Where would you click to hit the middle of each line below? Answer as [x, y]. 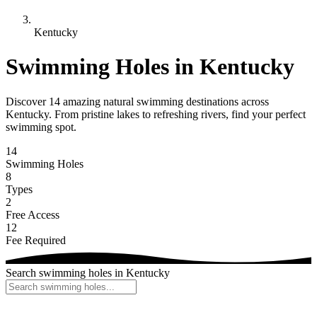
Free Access [33, 214]
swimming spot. [41, 127]
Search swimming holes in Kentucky [88, 272]
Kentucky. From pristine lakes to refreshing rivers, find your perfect [156, 114]
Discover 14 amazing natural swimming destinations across [137, 101]
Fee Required [36, 240]
